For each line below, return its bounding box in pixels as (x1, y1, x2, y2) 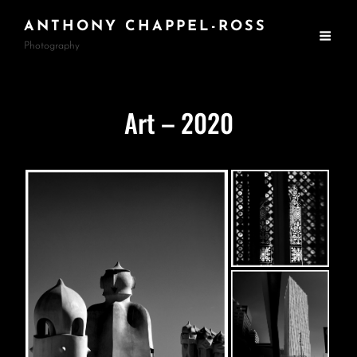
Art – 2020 (124, 104, 233, 141)
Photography (24, 41, 80, 51)
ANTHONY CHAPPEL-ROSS (24, 19, 267, 34)
